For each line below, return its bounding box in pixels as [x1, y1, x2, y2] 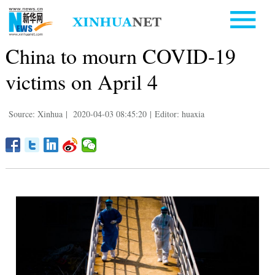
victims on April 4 [5, 67, 158, 96]
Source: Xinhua [8, 107, 63, 120]
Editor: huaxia [154, 107, 204, 120]
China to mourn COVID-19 [5, 41, 236, 70]
